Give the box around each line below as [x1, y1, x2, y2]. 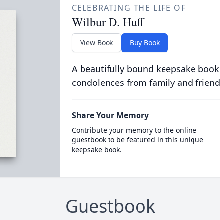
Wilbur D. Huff [71, 14, 144, 29]
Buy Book [129, 38, 160, 47]
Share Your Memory [71, 110, 149, 121]
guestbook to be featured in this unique [71, 135, 203, 144]
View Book [80, 38, 113, 47]
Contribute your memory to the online [71, 125, 196, 135]
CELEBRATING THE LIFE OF [71, 2, 186, 13]
